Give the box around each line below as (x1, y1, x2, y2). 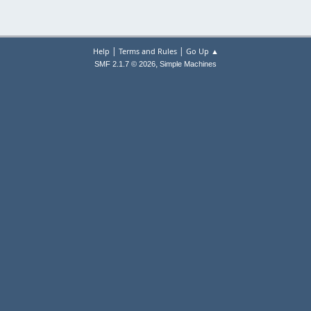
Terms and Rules (118, 46, 177, 56)
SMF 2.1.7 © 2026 (94, 60, 155, 68)
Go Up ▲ (185, 46, 219, 56)
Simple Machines (160, 60, 217, 68)
